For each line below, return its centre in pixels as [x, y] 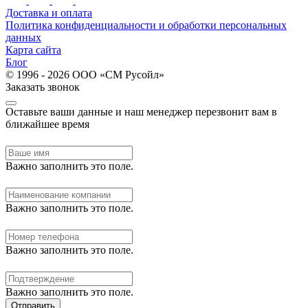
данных [23, 37]
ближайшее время [47, 124]
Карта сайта [33, 49]
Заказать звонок [43, 87]
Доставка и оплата [49, 12]
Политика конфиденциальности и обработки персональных [146, 25]
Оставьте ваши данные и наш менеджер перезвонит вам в [141, 111]
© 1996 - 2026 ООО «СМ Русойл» [85, 74]
